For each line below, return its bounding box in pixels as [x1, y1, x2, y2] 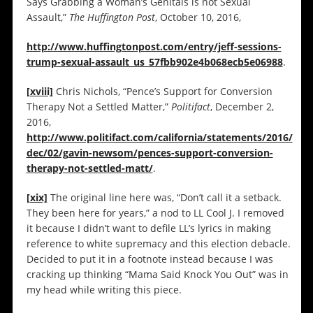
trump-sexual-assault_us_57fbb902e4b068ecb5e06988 [26, 55, 283, 69]
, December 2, [210, 100, 274, 114]
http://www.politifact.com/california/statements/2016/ [26, 131, 293, 145]
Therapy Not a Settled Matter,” [26, 100, 171, 114]
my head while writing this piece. [26, 283, 182, 297]
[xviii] [26, 85, 53, 99]
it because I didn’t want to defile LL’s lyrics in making [26, 221, 271, 235]
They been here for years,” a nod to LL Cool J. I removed [26, 206, 284, 220]
